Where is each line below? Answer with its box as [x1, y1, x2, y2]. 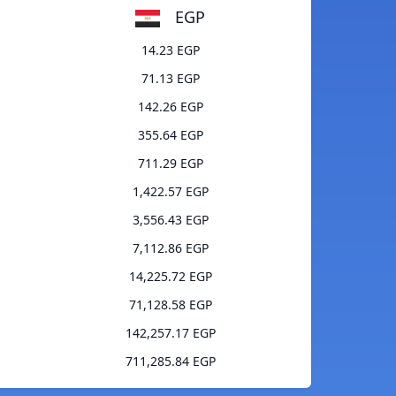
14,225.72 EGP [128, 268, 212, 286]
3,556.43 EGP [132, 211, 209, 229]
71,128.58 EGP [128, 296, 212, 314]
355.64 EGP [137, 126, 203, 144]
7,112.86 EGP [132, 240, 209, 257]
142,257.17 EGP [125, 324, 216, 342]
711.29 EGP [137, 155, 203, 172]
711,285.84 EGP [125, 353, 216, 370]
